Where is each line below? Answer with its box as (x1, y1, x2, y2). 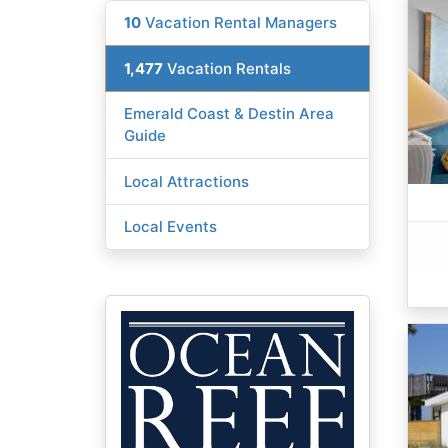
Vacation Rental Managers (141, 13, 338, 33)
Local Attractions (124, 171, 250, 191)
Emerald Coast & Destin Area (124, 104, 335, 124)
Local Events (124, 217, 218, 237)
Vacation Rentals (163, 58, 292, 78)
